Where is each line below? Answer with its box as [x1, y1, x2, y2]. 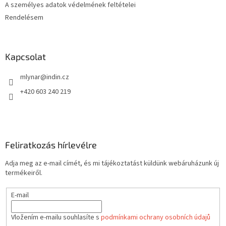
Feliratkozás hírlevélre [5, 139, 97, 150]
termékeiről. [5, 167, 42, 178]
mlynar [20, 72, 40, 82]
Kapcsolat [5, 50, 46, 62]
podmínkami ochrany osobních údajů [100, 212, 210, 222]
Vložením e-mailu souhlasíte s [11, 212, 101, 222]
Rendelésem [5, 12, 43, 23]
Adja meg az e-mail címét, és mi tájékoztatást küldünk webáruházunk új [5, 158, 219, 168]
